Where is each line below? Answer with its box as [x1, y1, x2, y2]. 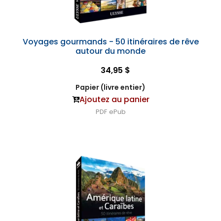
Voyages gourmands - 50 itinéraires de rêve [22, 36, 199, 47]
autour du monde [75, 45, 146, 57]
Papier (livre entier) [75, 82, 146, 92]
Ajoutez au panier [79, 94, 149, 105]
